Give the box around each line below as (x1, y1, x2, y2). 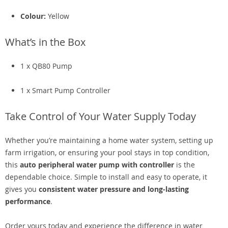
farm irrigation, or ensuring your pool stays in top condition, (5, 148, 209, 157)
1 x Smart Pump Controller (20, 85, 110, 95)
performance (5, 196, 50, 206)
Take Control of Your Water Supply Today (5, 109, 196, 123)
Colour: (20, 11, 46, 21)
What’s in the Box (5, 35, 85, 49)
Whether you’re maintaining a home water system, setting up (5, 135, 213, 145)
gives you (5, 184, 39, 194)
